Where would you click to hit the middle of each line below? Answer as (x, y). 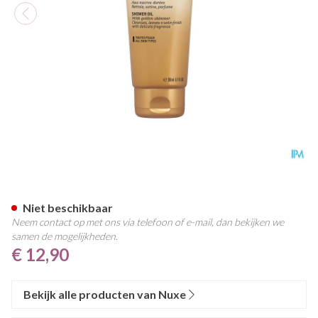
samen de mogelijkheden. (65, 236)
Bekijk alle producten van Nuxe (105, 294)
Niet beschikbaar (68, 208)
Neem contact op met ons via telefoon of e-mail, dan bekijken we (148, 222)
